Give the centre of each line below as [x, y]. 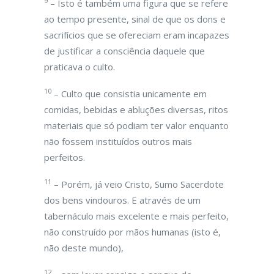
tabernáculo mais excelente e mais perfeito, [136, 216]
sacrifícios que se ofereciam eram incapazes [137, 35]
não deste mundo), [84, 248]
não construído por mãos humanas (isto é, [132, 232]
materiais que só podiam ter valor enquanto [136, 125]
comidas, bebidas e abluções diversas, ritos [136, 109]
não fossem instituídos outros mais [118, 141]
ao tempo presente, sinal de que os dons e [135, 19]
